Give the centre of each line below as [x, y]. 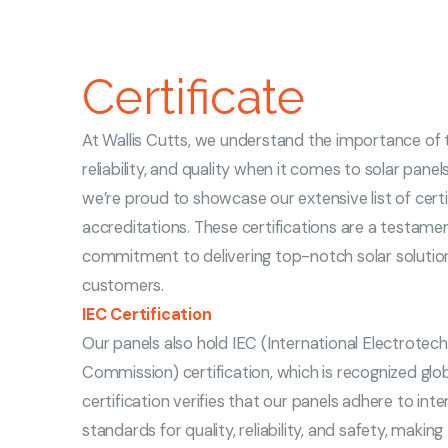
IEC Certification [147, 314]
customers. [123, 285]
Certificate [193, 97]
